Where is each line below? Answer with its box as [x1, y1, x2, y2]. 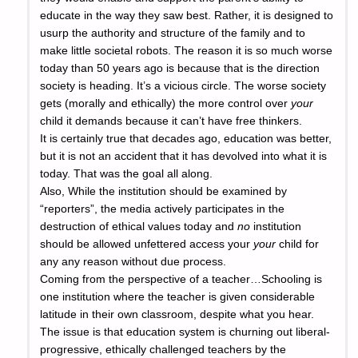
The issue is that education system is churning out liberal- [40, 326, 331, 339]
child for [276, 238, 320, 251]
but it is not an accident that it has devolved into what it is [40, 150, 328, 163]
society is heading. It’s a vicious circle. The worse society [40, 80, 327, 93]
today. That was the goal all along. [40, 168, 213, 181]
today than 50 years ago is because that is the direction [40, 62, 320, 75]
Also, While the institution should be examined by [40, 185, 288, 198]
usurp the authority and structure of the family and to [40, 27, 306, 40]
